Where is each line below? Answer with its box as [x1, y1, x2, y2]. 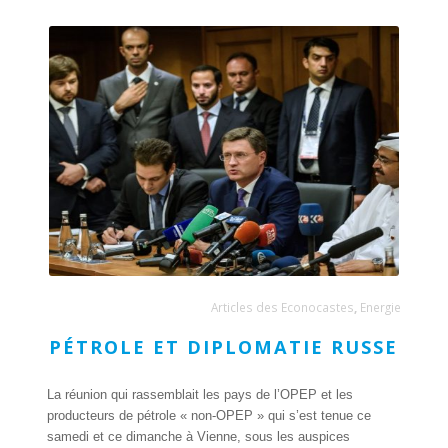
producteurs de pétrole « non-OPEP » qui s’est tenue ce [46, 408, 371, 424]
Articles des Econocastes [211, 299, 355, 316]
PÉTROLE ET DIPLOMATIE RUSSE [49, 335, 399, 360]
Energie [360, 299, 402, 316]
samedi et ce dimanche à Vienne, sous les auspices [46, 429, 350, 445]
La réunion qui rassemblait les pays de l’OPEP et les [46, 387, 353, 403]
